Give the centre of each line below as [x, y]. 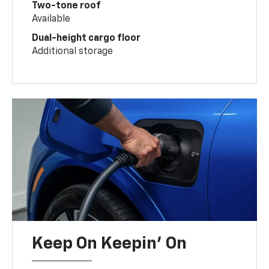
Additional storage [73, 51]
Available [51, 19]
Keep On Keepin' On [110, 243]
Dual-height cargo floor [86, 38]
